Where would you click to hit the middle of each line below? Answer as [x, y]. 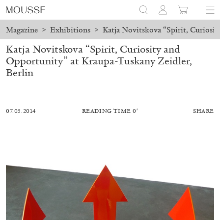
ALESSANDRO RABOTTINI [51, 193]
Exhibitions [70, 30]
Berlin [20, 72]
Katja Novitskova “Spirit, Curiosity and [93, 49]
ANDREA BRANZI [129, 193]
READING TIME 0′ [110, 111]
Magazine [22, 30]
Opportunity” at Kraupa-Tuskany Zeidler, [99, 61]
